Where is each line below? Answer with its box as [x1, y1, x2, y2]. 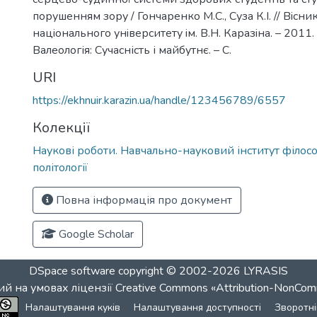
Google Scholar [56, 226, 134, 242]
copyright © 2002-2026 [115, 263, 243, 279]
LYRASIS [243, 263, 288, 279]
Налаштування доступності [134, 301, 261, 314]
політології [33, 160, 88, 175]
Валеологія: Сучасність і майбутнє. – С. [33, 42, 231, 58]
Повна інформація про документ [53, 192, 232, 208]
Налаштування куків [25, 301, 120, 314]
